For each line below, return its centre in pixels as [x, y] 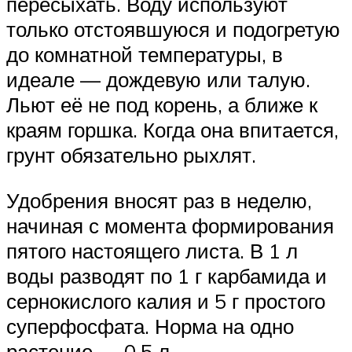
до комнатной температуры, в [145, 55]
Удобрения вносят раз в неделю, [159, 200]
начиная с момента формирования [170, 225]
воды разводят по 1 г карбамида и [167, 275]
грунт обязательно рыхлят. [131, 155]
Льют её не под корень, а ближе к [162, 105]
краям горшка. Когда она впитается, [172, 130]
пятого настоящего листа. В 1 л [152, 250]
